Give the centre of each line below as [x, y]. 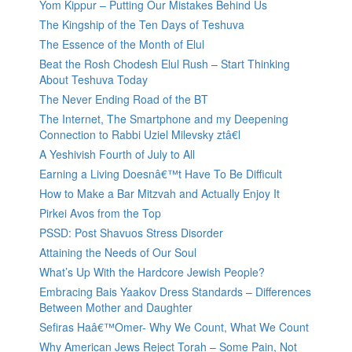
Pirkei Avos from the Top [100, 213]
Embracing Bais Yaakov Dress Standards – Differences [175, 292]
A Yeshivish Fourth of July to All [117, 154]
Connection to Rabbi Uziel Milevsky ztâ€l [140, 135]
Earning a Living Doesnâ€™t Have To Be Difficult [161, 174]
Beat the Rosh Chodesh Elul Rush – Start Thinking [165, 64]
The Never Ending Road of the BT [124, 99]
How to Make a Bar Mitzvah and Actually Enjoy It [159, 194]
